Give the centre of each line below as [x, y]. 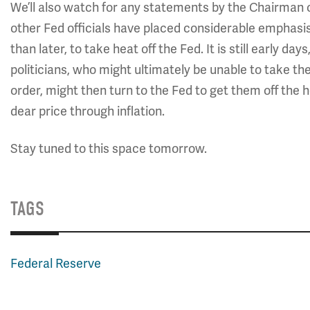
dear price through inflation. [88, 111]
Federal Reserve [56, 264]
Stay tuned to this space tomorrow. [109, 149]
